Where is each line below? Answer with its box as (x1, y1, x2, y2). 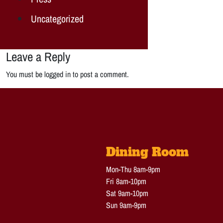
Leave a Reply (6, 48, 70, 65)
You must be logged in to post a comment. (6, 68, 129, 80)
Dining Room (106, 143, 189, 160)
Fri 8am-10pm (106, 175, 146, 187)
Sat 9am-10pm (106, 187, 148, 199)
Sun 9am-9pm (106, 199, 146, 211)
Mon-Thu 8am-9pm (106, 163, 160, 175)
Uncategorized (31, 11, 84, 25)
